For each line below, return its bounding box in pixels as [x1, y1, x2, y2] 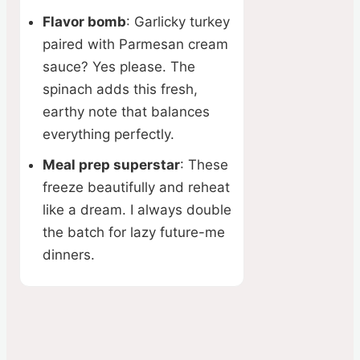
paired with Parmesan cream [43, 36, 228, 53]
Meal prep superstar [43, 157, 180, 174]
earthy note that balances [43, 104, 210, 121]
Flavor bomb [43, 14, 126, 31]
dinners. [43, 247, 95, 264]
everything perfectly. [43, 126, 174, 143]
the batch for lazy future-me [43, 224, 225, 241]
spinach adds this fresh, [43, 81, 198, 98]
